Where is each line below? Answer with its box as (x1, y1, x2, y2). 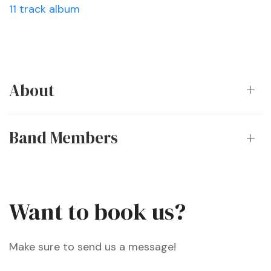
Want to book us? (9, 195, 186, 228)
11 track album (9, 1, 80, 16)
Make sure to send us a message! (9, 240, 176, 255)
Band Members (9, 126, 118, 149)
